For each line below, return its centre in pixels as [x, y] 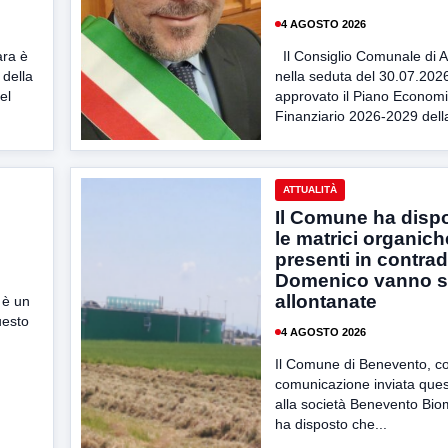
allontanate [326, 301]
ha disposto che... [331, 424]
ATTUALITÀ [310, 189]
